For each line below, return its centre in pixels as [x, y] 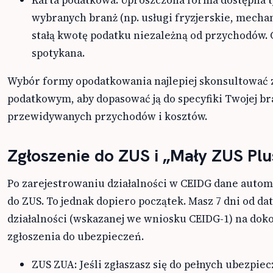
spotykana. [58, 53]
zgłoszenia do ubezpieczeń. [76, 237]
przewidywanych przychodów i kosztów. [107, 117]
